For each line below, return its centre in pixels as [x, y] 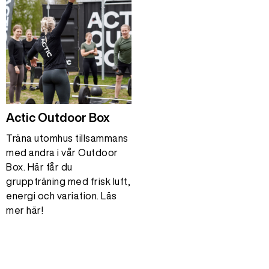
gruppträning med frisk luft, [68, 181]
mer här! [25, 210]
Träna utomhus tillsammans [67, 138]
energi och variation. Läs [62, 196]
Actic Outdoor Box [58, 117]
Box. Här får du [39, 167]
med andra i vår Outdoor [62, 153]
